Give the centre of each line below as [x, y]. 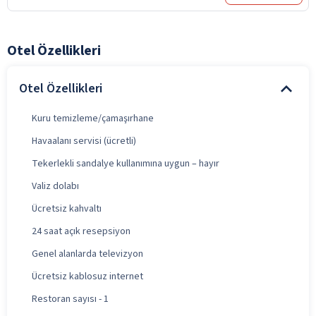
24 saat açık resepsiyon [81, 231]
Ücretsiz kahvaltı [67, 208]
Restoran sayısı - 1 [70, 299]
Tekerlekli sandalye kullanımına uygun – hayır [126, 163]
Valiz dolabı [55, 186]
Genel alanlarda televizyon [87, 254]
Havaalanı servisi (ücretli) [84, 141]
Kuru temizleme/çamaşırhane [93, 118]
